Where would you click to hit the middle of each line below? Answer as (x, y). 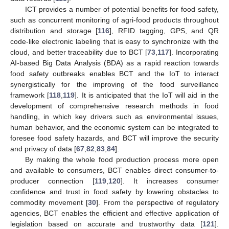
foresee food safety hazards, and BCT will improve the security (114, 138)
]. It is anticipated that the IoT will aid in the (147, 95)
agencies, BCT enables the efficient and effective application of (114, 213)
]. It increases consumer (170, 181)
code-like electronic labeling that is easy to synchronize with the (114, 42)
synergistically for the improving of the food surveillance (114, 85)
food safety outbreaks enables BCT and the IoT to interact (114, 74)
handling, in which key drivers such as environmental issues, (114, 117)
